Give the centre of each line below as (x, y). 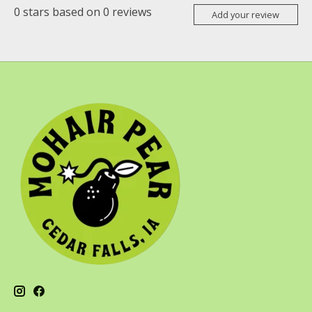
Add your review (246, 14)
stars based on (62, 12)
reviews (131, 12)
